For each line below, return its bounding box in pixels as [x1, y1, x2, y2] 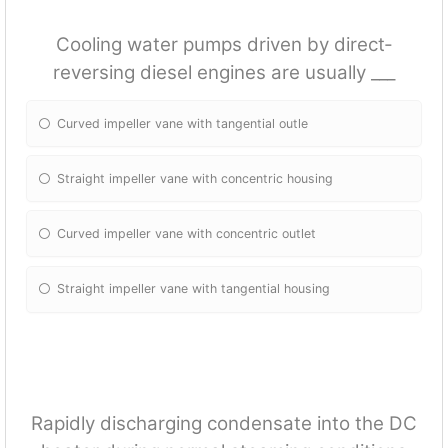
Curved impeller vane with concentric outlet [57, 225, 317, 241]
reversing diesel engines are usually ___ [53, 60, 395, 84]
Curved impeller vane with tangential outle [57, 115, 309, 131]
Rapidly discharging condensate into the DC [31, 411, 417, 435]
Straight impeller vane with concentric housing [57, 170, 334, 186]
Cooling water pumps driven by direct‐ [56, 32, 392, 56]
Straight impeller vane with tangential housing [57, 281, 331, 297]
